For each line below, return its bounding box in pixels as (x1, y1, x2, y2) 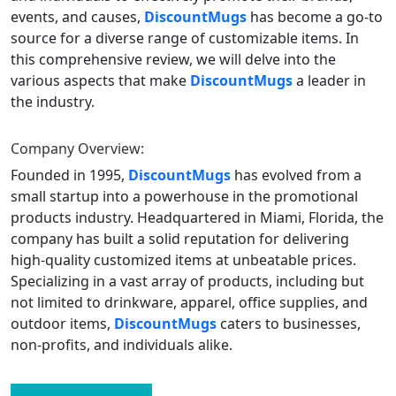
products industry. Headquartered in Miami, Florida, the (11, 207, 384, 227)
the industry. (11, 91, 95, 111)
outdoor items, (11, 313, 114, 333)
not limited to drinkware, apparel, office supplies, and (11, 292, 368, 312)
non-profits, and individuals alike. (11, 334, 232, 354)
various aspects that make (11, 70, 190, 90)
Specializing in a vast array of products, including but (11, 270, 364, 291)
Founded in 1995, (11, 164, 128, 185)
